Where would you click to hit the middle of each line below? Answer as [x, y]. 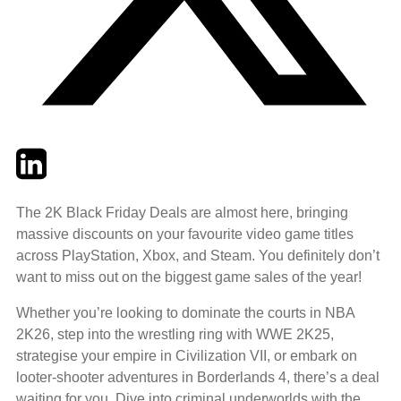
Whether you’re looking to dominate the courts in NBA [185, 312]
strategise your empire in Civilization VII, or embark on [187, 355]
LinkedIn [73, 155]
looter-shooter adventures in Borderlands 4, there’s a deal [198, 377]
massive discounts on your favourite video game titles [185, 234]
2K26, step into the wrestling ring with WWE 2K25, [175, 334]
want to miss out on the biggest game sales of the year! [189, 277]
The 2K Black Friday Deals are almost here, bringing [182, 212]
